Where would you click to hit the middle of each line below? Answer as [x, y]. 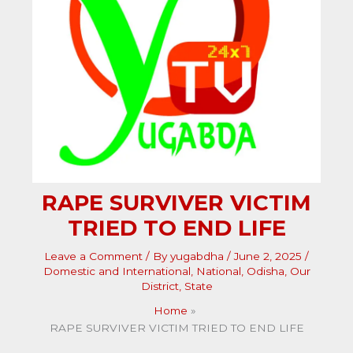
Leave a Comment [93, 256]
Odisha [265, 271]
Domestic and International [117, 271]
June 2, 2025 [269, 256]
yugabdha [199, 256]
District [160, 286]
